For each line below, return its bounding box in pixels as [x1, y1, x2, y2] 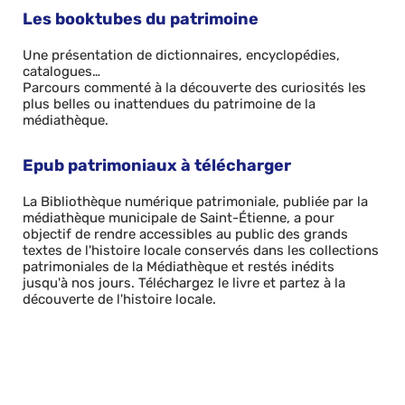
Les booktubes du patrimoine [23, 9, 259, 29]
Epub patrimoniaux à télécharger [23, 155, 291, 175]
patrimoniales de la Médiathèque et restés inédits [23, 259, 334, 275]
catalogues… [23, 63, 100, 80]
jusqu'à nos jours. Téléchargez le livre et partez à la [23, 275, 345, 291]
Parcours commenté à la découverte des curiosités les [23, 80, 366, 96]
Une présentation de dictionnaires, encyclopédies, [23, 47, 340, 63]
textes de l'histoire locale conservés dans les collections [23, 242, 379, 259]
